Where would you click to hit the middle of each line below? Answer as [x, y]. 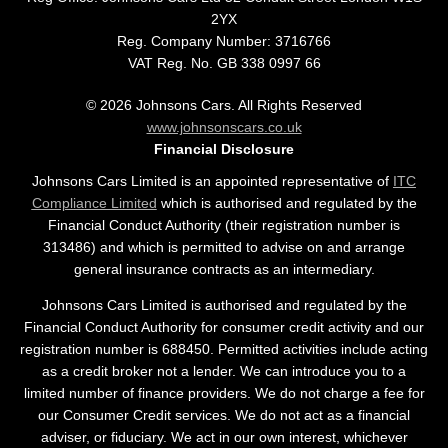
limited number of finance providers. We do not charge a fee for [224, 392]
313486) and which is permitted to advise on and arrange [224, 246]
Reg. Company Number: [194, 40]
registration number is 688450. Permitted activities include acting [224, 348]
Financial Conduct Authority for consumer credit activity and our [224, 326]
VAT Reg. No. [170, 62]
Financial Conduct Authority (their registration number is [224, 224]
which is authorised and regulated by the [286, 202]
